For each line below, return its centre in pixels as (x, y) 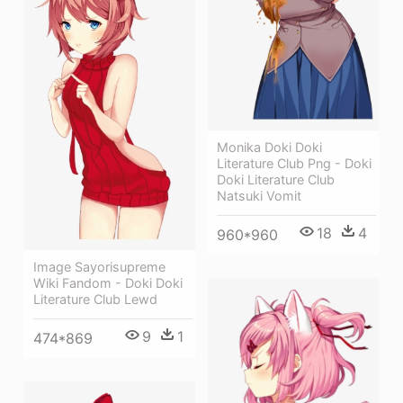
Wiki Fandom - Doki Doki (108, 283)
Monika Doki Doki (269, 148)
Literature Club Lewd (95, 300)
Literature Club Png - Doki (294, 164)
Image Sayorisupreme (99, 267)
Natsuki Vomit (259, 196)
